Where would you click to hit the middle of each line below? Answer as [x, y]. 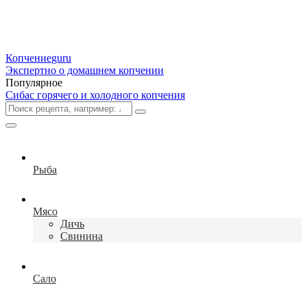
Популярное [34, 83]
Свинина [82, 236]
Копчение [28, 58]
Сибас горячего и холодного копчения [95, 95]
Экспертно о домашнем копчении [85, 70]
